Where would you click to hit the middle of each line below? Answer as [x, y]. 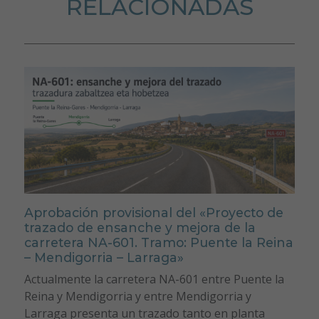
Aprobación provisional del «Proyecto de [153, 213]
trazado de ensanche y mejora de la [140, 228]
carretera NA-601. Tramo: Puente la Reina [158, 243]
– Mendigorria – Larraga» [104, 258]
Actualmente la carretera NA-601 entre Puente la [154, 279]
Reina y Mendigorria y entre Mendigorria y [137, 297]
